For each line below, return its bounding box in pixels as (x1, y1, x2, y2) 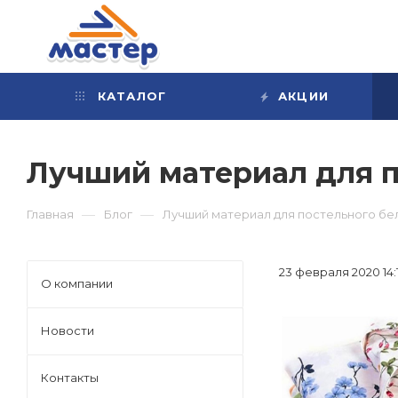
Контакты (41, 370, 99, 385)
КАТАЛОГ (92, 89, 167, 103)
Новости (41, 323, 94, 338)
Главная (27, 207, 74, 221)
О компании (41, 276, 113, 291)
